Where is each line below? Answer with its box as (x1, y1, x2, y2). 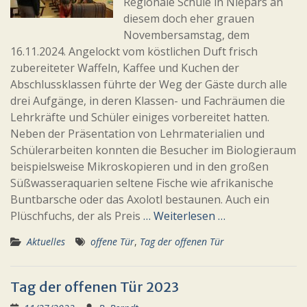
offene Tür (90, 235, 134, 248)
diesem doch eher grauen (123, 11, 254, 26)
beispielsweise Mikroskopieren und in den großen (10, 159, 269, 174)
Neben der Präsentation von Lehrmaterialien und (10, 126, 265, 141)
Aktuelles (27, 235, 65, 248)
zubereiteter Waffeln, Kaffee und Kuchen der (10, 60, 239, 75)
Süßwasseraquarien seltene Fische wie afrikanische (10, 175, 273, 191)
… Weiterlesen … (143, 208, 225, 223)
